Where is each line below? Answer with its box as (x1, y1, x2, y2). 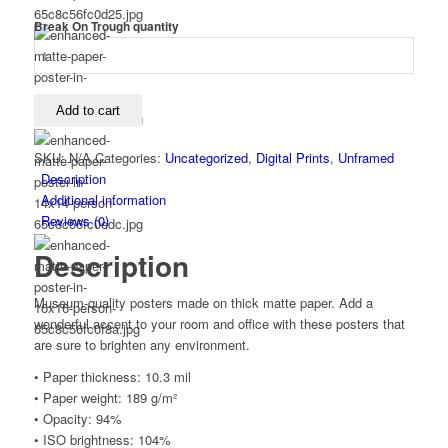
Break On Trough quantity (33, 18, 179, 36)
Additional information (40, 190, 166, 210)
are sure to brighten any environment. (33, 335, 250, 355)
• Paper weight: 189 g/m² (33, 388, 177, 408)
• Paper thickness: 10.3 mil (33, 367, 191, 387)
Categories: (94, 148, 165, 168)
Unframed (337, 148, 394, 168)
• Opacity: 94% (33, 409, 122, 429)
